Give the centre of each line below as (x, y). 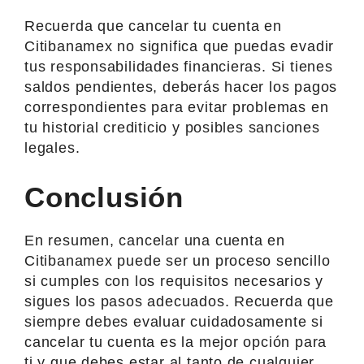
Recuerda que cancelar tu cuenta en (153, 26)
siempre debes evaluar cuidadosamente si (174, 321)
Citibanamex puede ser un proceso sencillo (178, 260)
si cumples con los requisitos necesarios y (174, 281)
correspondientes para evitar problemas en (177, 107)
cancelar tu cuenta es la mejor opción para (176, 342)
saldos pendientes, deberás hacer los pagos (181, 87)
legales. (52, 147)
